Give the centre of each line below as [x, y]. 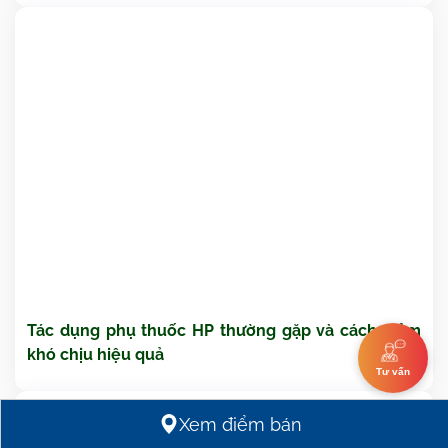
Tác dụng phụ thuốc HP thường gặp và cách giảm [224, 330]
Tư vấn [393, 371]
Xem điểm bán [240, 424]
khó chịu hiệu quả [95, 354]
